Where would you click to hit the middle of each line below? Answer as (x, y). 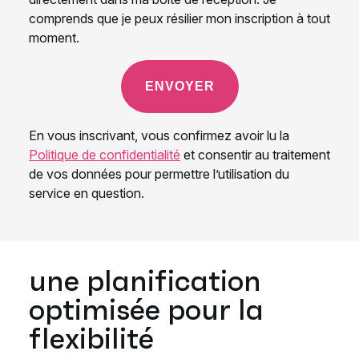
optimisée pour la (146, 310)
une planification (145, 281)
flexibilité (91, 339)
